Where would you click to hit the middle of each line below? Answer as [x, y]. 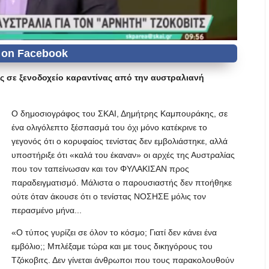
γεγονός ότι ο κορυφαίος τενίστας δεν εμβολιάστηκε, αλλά [119, 141]
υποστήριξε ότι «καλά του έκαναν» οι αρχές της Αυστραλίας [123, 155]
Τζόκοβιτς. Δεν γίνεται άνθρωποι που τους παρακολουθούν [123, 260]
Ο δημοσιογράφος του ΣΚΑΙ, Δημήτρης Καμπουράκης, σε [119, 113]
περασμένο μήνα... [47, 210]
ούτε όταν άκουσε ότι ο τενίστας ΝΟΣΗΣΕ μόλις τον [109, 196]
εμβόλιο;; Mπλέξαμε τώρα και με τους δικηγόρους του [112, 246]
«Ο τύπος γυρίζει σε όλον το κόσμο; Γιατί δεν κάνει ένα [114, 232]
